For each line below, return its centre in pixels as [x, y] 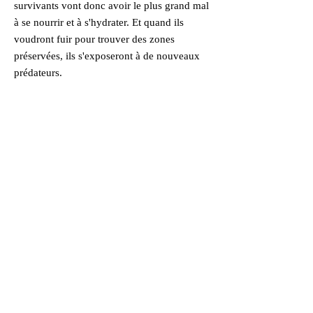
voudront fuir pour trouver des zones [94, 39]
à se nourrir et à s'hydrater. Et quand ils [99, 22]
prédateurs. [38, 73]
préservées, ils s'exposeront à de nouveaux [107, 56]
